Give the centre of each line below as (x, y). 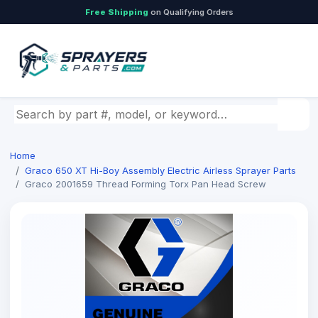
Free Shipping (116, 12)
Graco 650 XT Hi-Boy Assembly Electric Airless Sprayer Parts (160, 170)
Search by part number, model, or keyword (132, 113)
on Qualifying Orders (191, 12)
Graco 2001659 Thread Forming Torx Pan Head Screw (146, 184)
